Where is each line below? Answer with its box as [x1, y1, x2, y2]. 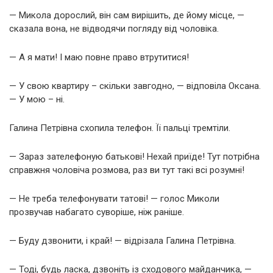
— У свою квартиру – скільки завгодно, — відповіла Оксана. [9, 80, 261, 91]
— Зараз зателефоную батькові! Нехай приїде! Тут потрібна [9, 151, 260, 162]
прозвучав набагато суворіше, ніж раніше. [9, 206, 184, 218]
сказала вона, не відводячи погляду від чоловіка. [9, 23, 219, 34]
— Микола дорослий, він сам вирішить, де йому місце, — [9, 9, 244, 21]
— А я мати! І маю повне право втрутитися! [9, 51, 189, 63]
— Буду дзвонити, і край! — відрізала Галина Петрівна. [9, 235, 236, 246]
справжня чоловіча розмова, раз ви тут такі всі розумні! [9, 164, 244, 175]
